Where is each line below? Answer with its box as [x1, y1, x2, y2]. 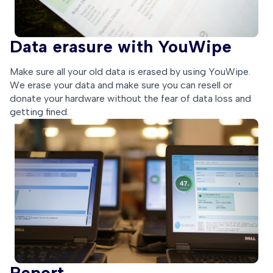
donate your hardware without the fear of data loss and [10, 92, 251, 104]
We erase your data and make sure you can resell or [10, 79, 232, 91]
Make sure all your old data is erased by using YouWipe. [10, 65, 250, 77]
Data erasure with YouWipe [10, 35, 232, 57]
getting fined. [10, 105, 69, 118]
